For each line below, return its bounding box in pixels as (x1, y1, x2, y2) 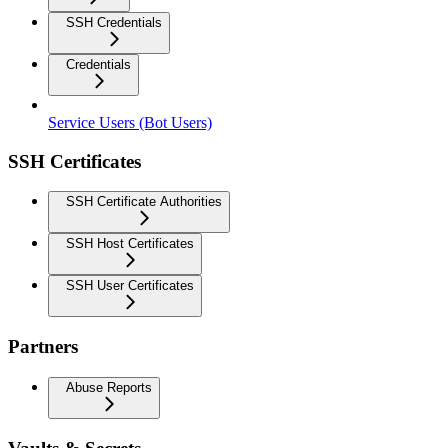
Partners (8, 336, 78, 358)
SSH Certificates (8, 150, 141, 172)
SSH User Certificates (66, 278, 194, 294)
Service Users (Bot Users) (48, 114, 212, 131)
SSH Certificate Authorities (66, 194, 222, 210)
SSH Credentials (66, 15, 162, 30)
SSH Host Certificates (66, 236, 194, 252)
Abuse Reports (66, 379, 152, 395)
